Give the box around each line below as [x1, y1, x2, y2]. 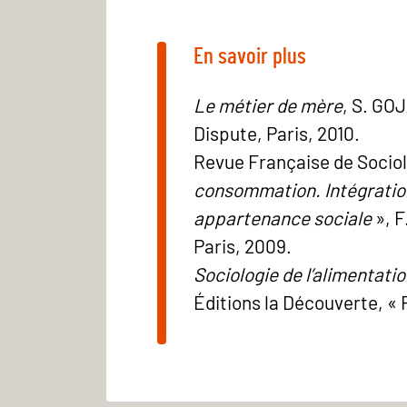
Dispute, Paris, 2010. [194, 121, 360, 144]
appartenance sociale [194, 205, 375, 229]
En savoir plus [194, 45, 306, 68]
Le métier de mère [194, 93, 342, 116]
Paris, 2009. [194, 233, 292, 257]
